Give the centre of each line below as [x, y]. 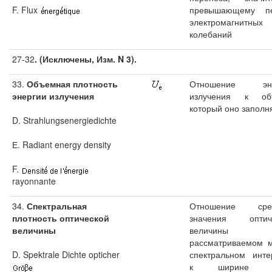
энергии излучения [53, 96]
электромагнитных [226, 22]
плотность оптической [61, 218]
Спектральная [56, 206]
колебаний [211, 34]
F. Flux [26, 10]
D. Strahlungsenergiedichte [64, 120]
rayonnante [34, 181]
